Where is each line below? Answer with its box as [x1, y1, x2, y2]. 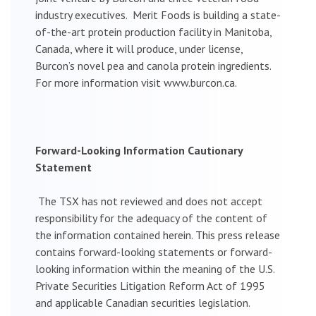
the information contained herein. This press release [35, 227, 280, 242]
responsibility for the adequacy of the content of [35, 210, 267, 225]
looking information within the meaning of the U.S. [35, 261, 274, 276]
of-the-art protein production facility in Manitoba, [35, 24, 272, 39]
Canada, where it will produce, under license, [35, 41, 243, 56]
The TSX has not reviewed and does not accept [38, 193, 262, 208]
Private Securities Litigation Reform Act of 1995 [35, 278, 265, 293]
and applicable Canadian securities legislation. [35, 295, 250, 310]
